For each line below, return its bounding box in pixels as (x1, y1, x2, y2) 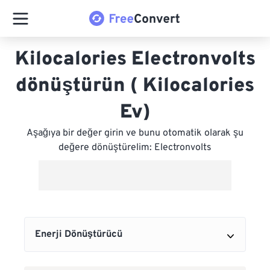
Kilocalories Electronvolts (14, 48, 256, 72)
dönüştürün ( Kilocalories (16, 74, 254, 98)
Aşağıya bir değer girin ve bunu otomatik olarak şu (27, 127, 243, 139)
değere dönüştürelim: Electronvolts (58, 142, 212, 154)
